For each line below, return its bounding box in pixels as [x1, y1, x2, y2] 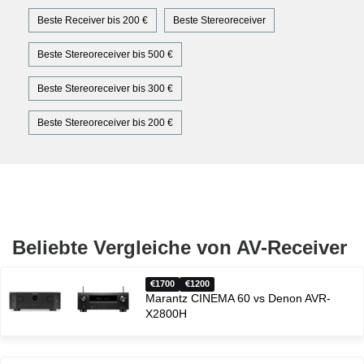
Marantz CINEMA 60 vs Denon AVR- [145, 292, 331, 305]
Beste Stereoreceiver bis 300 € [37, 83, 173, 95]
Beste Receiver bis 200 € [37, 15, 148, 27]
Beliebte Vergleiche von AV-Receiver [12, 236, 347, 259]
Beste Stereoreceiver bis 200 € [37, 117, 173, 129]
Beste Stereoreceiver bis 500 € [37, 49, 173, 61]
